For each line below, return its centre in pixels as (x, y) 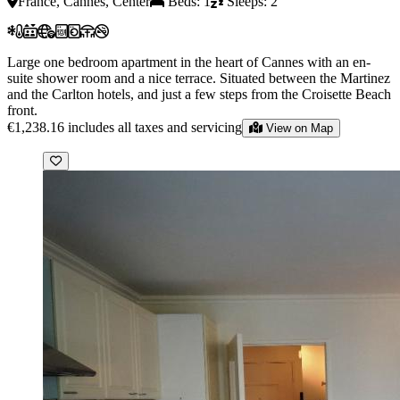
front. (22, 110)
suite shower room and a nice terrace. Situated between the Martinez (199, 78)
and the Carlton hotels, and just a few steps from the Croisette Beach (199, 94)
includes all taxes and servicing (155, 127)
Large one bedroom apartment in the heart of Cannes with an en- (189, 62)
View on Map (300, 128)
